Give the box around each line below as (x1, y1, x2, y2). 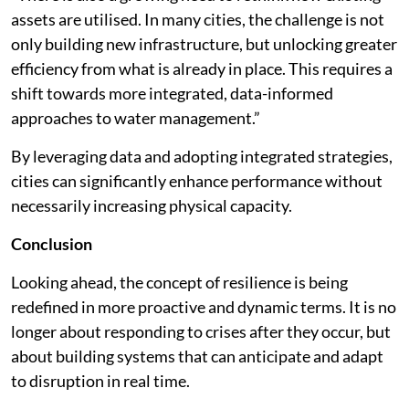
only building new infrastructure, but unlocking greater (11, 34, 397, 54)
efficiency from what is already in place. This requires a (11, 58, 393, 79)
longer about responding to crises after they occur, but (11, 321, 391, 341)
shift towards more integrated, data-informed (11, 83, 333, 103)
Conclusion (11, 234, 92, 254)
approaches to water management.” (11, 108, 260, 128)
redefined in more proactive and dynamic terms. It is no (11, 297, 396, 317)
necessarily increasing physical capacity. (11, 195, 292, 215)
